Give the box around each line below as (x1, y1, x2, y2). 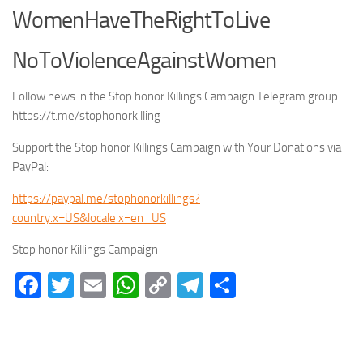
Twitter (74, 270, 152, 301)
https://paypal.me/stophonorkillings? (12, 191, 200, 206)
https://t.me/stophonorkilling (12, 109, 160, 123)
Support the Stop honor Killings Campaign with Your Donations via (12, 140, 341, 155)
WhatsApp (139, 270, 252, 301)
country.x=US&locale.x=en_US (12, 211, 166, 225)
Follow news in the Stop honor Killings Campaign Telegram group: (12, 89, 340, 104)
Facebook (41, 270, 146, 301)
